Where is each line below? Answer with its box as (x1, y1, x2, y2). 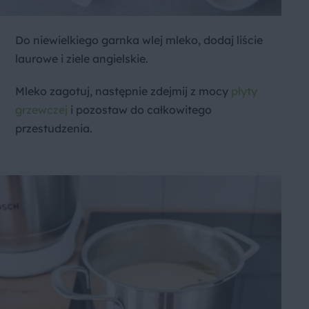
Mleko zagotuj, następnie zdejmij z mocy (15, 84, 231, 99)
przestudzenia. (15, 121, 92, 136)
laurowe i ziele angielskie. (15, 52, 148, 66)
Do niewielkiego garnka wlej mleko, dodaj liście (15, 33, 263, 48)
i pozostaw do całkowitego (68, 103, 212, 117)
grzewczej (15, 103, 68, 117)
